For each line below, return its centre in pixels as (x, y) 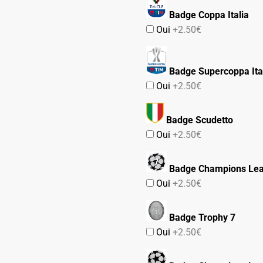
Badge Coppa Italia (208, 15)
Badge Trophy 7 (201, 218)
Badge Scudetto (199, 120)
